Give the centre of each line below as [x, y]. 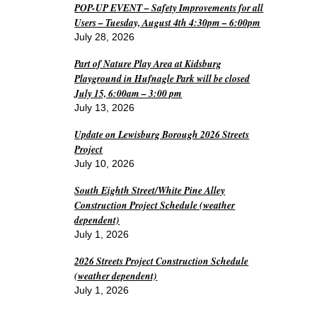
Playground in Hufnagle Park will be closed [162, 78]
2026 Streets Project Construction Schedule [162, 261]
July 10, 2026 [105, 164]
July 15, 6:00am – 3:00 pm [128, 93]
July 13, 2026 [105, 108]
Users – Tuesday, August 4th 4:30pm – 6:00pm [168, 22]
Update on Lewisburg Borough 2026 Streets [162, 134]
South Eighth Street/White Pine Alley [150, 190]
